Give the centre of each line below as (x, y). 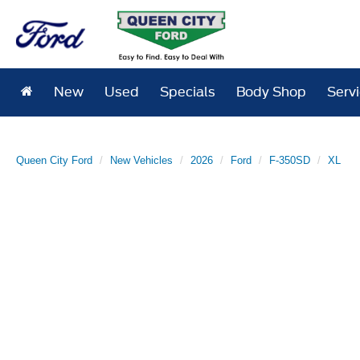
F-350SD (290, 160)
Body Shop (272, 92)
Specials (188, 92)
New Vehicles (141, 160)
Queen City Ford (54, 160)
